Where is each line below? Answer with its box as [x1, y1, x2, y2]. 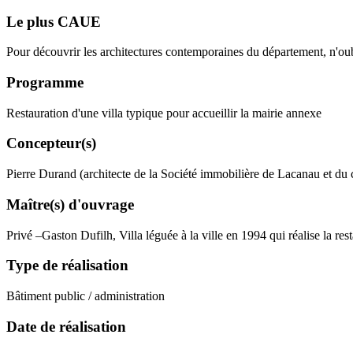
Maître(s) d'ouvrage [6, 195, 134, 213]
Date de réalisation [6, 318, 126, 335]
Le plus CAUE [6, 13, 101, 30]
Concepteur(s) [6, 135, 96, 152]
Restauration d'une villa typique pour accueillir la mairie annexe [6, 106, 321, 120]
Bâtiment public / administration [6, 289, 165, 303]
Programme [6, 74, 84, 91]
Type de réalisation [6, 257, 128, 274]
